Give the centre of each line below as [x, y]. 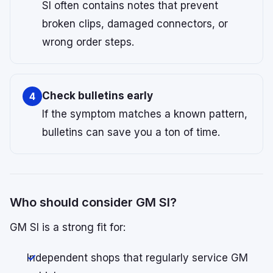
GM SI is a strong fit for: [68, 228]
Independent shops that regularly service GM [137, 258]
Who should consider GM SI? [93, 203]
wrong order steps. [88, 42]
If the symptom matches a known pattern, [145, 114]
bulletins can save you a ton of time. [131, 133]
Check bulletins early [97, 96]
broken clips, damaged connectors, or [135, 24]
